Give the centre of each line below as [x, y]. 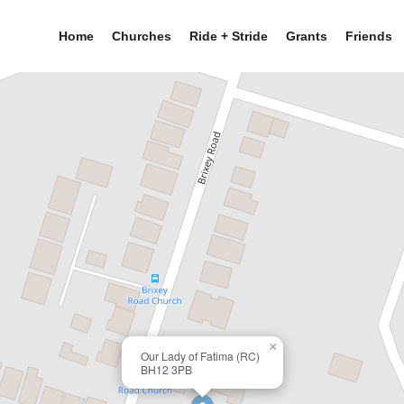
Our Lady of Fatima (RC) [200, 356]
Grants [306, 36]
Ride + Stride [228, 36]
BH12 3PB [166, 369]
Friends [368, 36]
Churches [141, 36]
